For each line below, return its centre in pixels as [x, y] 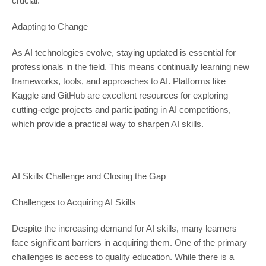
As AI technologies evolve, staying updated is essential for [123, 53]
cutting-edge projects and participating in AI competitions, [121, 110]
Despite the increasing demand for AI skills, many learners [124, 229]
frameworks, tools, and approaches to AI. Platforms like [118, 81]
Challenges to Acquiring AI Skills [74, 202]
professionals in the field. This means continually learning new [130, 67]
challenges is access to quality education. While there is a [123, 257]
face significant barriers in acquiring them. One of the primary [129, 243]
